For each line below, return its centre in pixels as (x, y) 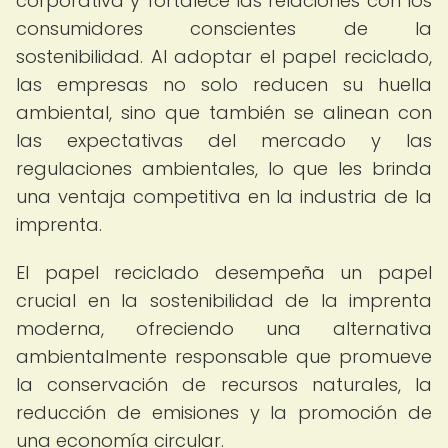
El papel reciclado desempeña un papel (224, 272)
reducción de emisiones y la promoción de (224, 412)
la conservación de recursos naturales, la (224, 384)
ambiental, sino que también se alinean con (224, 112)
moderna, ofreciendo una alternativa (224, 328)
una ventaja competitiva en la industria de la (224, 196)
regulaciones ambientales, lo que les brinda (224, 168)
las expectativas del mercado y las (224, 140)
